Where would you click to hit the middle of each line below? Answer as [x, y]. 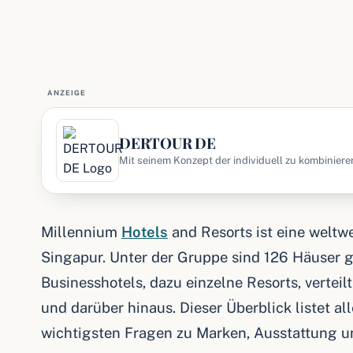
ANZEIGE [67, 93]
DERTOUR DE [168, 143]
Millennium [81, 232]
